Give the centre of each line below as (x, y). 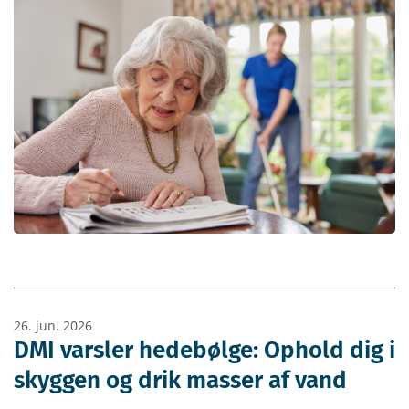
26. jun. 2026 (53, 325)
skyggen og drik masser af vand (180, 380)
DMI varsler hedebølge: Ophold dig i (204, 350)
